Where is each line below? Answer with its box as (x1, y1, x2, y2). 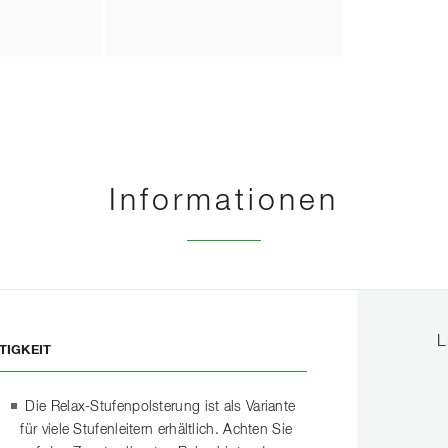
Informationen (109, 186, 339, 217)
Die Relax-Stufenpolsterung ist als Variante (25, 399, 296, 414)
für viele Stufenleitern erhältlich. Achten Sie (20, 422, 293, 437)
